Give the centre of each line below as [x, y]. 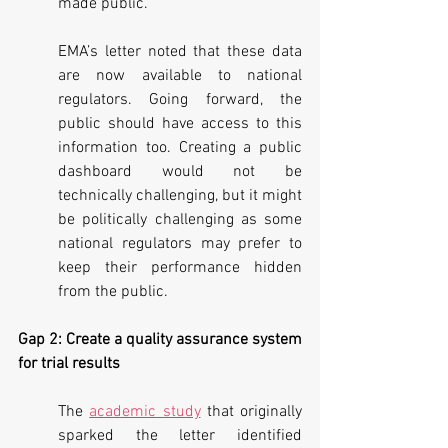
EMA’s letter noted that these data [180, 51]
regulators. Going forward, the [180, 99]
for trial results [69, 363]
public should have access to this [180, 123]
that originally [251, 411]
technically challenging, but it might [180, 195]
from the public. [113, 291]
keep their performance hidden [180, 267]
